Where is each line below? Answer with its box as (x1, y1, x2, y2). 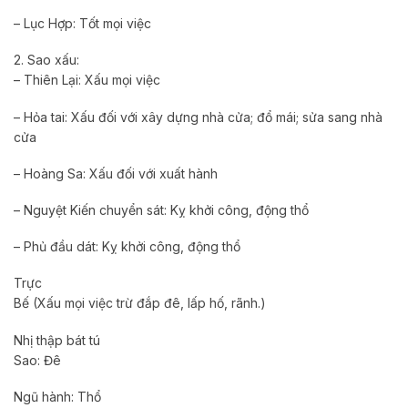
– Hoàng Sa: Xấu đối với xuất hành (14, 165, 218, 181)
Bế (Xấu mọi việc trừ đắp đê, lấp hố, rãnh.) (14, 295, 266, 311)
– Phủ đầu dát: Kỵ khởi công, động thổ (14, 239, 240, 255)
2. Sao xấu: (14, 52, 79, 68)
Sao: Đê (14, 352, 61, 368)
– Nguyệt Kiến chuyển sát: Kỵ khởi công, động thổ (14, 202, 309, 218)
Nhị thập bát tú (14, 331, 100, 348)
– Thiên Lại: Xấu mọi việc (14, 72, 160, 88)
